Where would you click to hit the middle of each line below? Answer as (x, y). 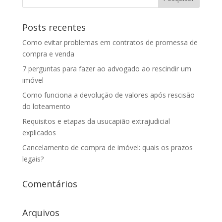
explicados (39, 132)
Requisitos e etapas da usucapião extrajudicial (96, 121)
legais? (33, 159)
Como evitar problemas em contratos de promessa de (110, 42)
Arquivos (41, 212)
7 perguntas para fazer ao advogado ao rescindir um (107, 68)
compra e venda (48, 54)
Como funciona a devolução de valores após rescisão (108, 95)
